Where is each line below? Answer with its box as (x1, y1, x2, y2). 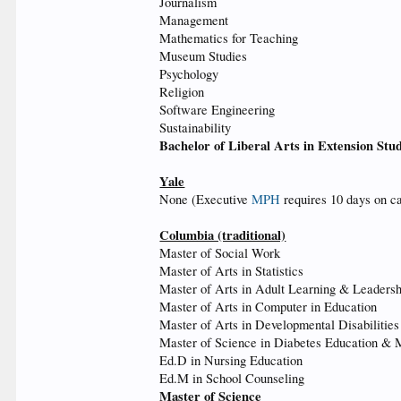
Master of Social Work (159, 244, 281, 261)
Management (159, 12, 229, 29)
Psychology (159, 65, 219, 82)
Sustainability (159, 119, 232, 136)
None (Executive (159, 191, 252, 208)
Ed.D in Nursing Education (159, 352, 303, 369)
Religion (159, 83, 205, 100)
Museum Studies (159, 47, 248, 64)
